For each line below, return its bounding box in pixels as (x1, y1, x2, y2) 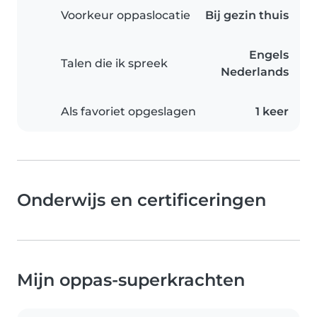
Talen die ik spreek (61, 57, 168, 70)
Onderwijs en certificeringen (17, 190, 266, 210)
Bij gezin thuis (205, 8, 289, 22)
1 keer (255, 105, 289, 118)
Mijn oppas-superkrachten (17, 270, 245, 290)
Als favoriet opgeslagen (61, 105, 196, 118)
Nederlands (221, 65, 289, 79)
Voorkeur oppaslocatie (61, 8, 190, 22)
